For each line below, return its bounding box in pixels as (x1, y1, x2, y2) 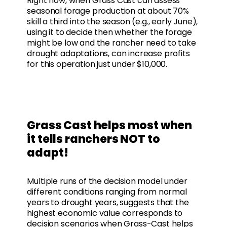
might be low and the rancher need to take (27, 37, 196, 49)
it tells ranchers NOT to (27, 131, 160, 147)
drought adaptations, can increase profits (27, 48, 190, 60)
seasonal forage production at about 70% (27, 5, 189, 17)
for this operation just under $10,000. (27, 58, 168, 70)
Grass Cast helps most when (27, 118, 193, 134)
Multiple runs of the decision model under (27, 175, 187, 187)
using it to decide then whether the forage (27, 26, 192, 39)
